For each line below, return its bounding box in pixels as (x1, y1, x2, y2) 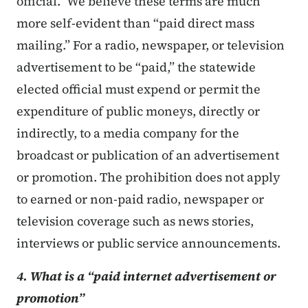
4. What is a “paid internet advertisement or (16, 267, 276, 285)
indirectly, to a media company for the (16, 124, 239, 142)
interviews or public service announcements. (16, 234, 280, 252)
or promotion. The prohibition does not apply (16, 168, 280, 186)
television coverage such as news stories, (16, 212, 254, 230)
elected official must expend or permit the (16, 80, 261, 98)
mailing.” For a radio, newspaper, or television (16, 36, 285, 54)
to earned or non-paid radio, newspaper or (16, 190, 264, 208)
